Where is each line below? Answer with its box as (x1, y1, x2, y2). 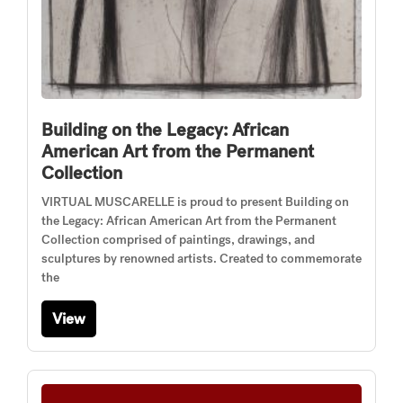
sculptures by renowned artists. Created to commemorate (41, 250, 362, 267)
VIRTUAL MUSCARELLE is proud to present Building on (41, 193, 349, 210)
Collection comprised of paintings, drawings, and (41, 231, 315, 248)
